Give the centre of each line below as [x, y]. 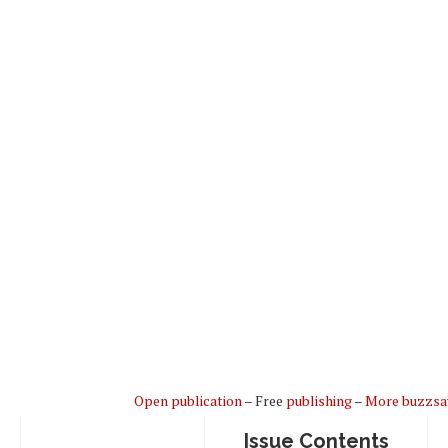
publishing [318, 400]
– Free [263, 400]
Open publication [187, 400]
